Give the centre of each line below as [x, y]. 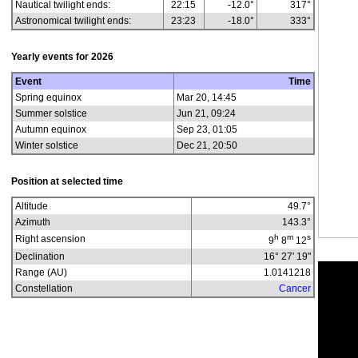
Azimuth [33, 222]
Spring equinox [48, 97]
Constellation [44, 288]
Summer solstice [51, 113]
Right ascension [52, 239]
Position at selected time [67, 181]
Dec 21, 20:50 [207, 145]
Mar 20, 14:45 [207, 97]
